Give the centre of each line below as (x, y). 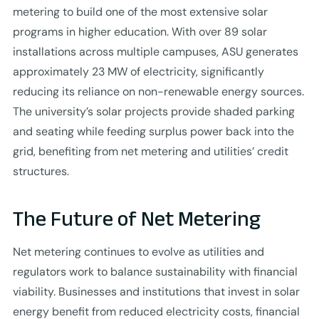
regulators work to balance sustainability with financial (155, 271)
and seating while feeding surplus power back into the (153, 131)
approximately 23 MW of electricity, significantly (138, 71)
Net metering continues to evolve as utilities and (138, 251)
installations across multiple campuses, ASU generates (155, 51)
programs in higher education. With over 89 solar (140, 31)
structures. (41, 171)
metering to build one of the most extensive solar (140, 11)
